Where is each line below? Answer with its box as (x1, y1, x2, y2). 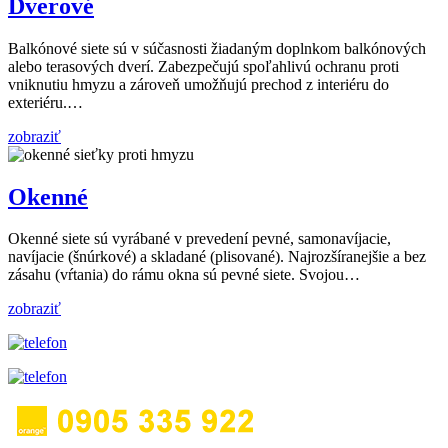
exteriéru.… (8, 93, 83, 111)
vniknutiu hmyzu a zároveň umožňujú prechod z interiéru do (8, 75, 389, 93)
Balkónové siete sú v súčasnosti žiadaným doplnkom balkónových (8, 39, 426, 57)
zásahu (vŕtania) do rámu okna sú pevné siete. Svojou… (8, 266, 360, 284)
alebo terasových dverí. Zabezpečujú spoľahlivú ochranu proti (8, 57, 399, 75)
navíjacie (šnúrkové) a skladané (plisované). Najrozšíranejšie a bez (8, 248, 426, 266)
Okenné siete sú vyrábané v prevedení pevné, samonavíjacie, (8, 230, 391, 248)
